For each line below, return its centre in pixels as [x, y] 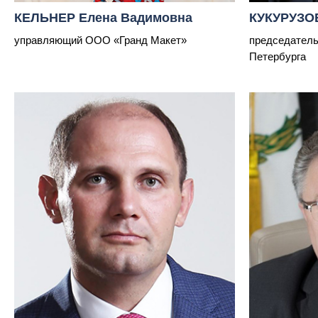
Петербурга [278, 57]
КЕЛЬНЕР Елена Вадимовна [103, 18]
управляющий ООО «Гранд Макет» [100, 40]
